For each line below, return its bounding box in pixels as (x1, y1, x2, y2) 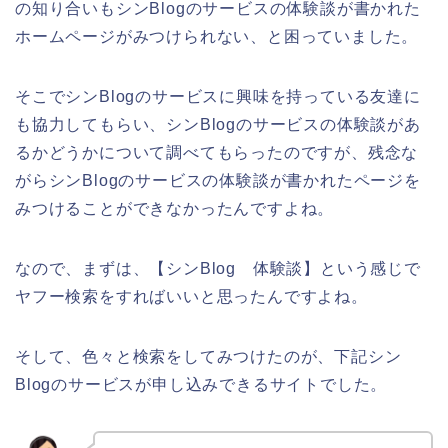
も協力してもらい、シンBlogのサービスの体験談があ (15, 116, 421, 134)
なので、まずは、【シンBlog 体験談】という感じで (15, 260, 421, 278)
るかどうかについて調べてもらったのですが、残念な (15, 144, 419, 162)
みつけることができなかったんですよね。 (15, 200, 335, 218)
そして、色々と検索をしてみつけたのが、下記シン (15, 348, 402, 366)
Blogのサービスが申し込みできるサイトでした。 (15, 376, 388, 394)
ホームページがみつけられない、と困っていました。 (15, 28, 419, 46)
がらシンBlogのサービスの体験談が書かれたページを (15, 172, 421, 190)
